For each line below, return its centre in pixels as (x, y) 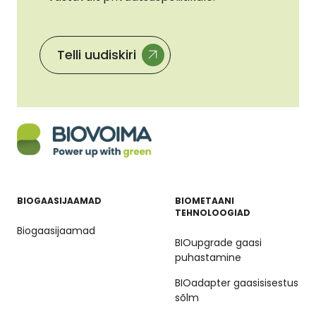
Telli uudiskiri (97, 54)
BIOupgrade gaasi (218, 242)
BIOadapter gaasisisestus (237, 282)
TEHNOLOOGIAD (213, 212)
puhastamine (208, 257)
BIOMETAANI (205, 200)
